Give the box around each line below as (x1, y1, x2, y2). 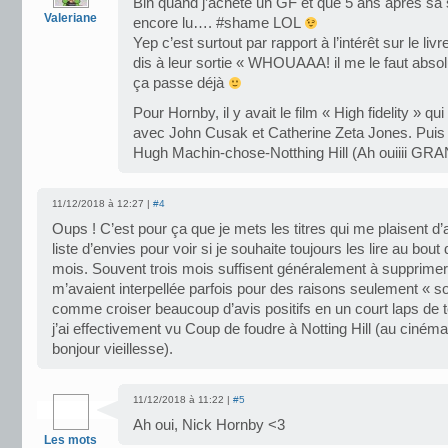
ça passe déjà (133, 75, 228, 91)
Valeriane (44, 11, 97, 25)
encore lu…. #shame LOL (133, 15, 304, 31)
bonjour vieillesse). (52, 341, 173, 357)
